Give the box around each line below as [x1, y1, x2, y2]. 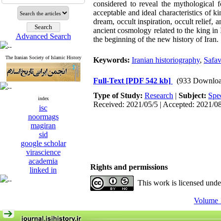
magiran [31, 121, 56, 130]
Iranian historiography [132, 56, 200, 64]
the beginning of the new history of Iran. [93, 35, 219, 43]
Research [145, 91, 173, 100]
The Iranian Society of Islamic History [5, 55, 81, 60]
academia [29, 157, 58, 165]
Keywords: [93, 56, 132, 64]
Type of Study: [93, 91, 145, 100]
